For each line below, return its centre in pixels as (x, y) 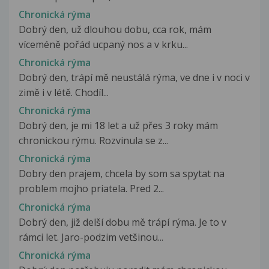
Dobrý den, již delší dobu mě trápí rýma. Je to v (122, 222)
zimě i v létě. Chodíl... (64, 92)
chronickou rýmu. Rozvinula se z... (93, 141)
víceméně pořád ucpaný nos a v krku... (103, 44)
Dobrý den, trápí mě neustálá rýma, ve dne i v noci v (134, 77)
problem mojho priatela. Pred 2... (91, 189)
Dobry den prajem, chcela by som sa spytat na (122, 174)
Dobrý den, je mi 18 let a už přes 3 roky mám (118, 126)
